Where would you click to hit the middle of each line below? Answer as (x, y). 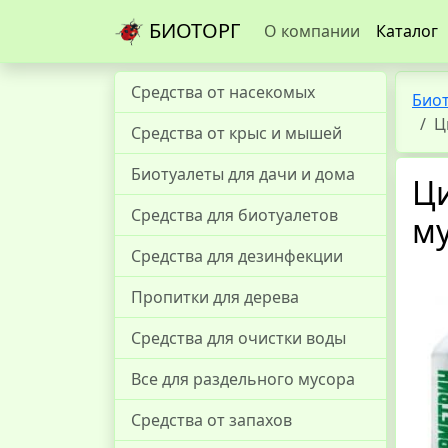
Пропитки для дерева (215, 297)
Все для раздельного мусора (243, 379)
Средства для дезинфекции (237, 256)
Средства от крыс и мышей (236, 133)
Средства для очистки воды (238, 338)
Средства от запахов (211, 420)
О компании (312, 31)
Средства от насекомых (223, 92)
